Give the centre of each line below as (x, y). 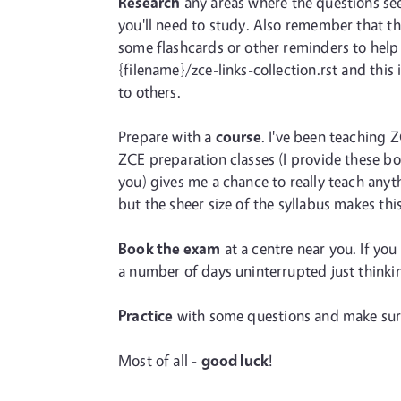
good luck (235, 360)
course (238, 137)
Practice (146, 316)
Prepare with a (167, 137)
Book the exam (170, 248)
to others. (149, 92)
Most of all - (160, 360)
